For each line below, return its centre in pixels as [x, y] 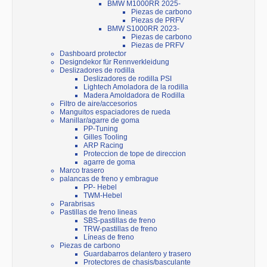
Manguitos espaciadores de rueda [115, 112]
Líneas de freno [109, 237]
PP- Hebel [100, 187]
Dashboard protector [93, 54]
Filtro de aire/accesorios [98, 104]
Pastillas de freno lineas [98, 212]
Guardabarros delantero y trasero [137, 254]
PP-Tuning [101, 129]
